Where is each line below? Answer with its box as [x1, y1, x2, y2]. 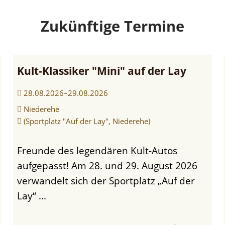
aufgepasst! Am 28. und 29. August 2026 [17, 158, 197, 172]
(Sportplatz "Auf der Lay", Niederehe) [23, 116, 150, 126]
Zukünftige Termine [41, 16, 184, 36]
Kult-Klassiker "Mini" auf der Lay [17, 63, 186, 78]
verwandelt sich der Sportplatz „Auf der [17, 173, 195, 187]
